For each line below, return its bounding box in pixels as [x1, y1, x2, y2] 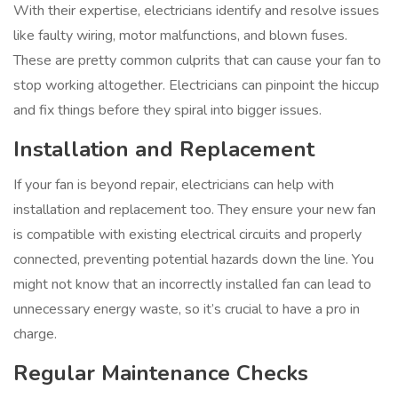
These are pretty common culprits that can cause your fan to [13, 51, 381, 71]
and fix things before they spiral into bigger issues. [13, 100, 322, 121]
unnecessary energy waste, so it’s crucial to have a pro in [13, 299, 360, 320]
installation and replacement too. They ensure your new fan [13, 200, 376, 220]
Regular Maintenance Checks [13, 359, 308, 388]
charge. [13, 324, 57, 345]
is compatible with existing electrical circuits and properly [13, 225, 362, 245]
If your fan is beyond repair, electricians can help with [13, 175, 334, 195]
